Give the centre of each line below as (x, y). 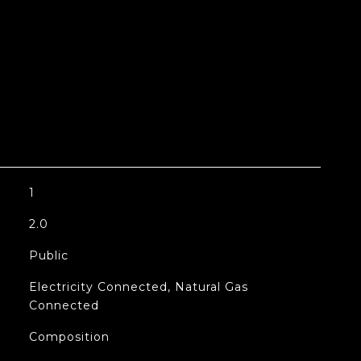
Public (48, 255)
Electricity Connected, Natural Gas (138, 287)
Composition (69, 337)
